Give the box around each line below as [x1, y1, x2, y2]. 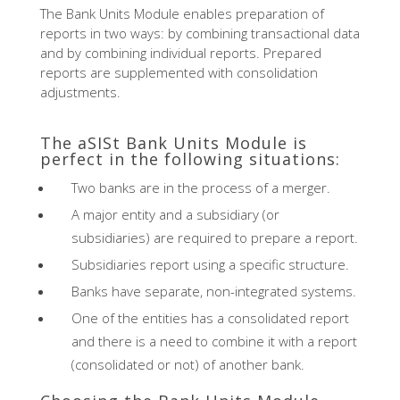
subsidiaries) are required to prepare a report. [71, 229, 358, 247]
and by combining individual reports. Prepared [39, 44, 321, 62]
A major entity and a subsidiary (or [71, 205, 279, 224]
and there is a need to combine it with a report [71, 332, 357, 351]
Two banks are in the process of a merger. [71, 179, 330, 197]
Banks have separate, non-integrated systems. [71, 282, 356, 301]
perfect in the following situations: [39, 148, 340, 171]
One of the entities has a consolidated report [71, 309, 349, 328]
